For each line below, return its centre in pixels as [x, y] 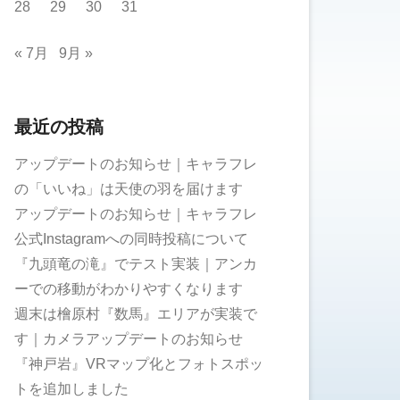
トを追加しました [71, 388]
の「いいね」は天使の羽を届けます [129, 188]
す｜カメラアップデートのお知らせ [129, 338]
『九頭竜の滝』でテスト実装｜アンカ [136, 263]
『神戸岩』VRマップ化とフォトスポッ [139, 363]
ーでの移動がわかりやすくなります [129, 288]
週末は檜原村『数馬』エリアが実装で [136, 313]
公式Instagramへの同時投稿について [131, 238]
